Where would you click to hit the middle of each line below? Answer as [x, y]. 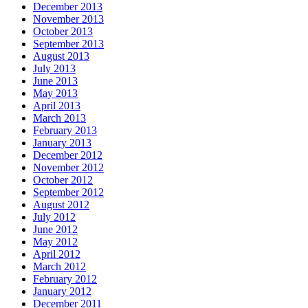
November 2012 [68, 167]
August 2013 [61, 56]
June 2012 [55, 229]
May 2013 [55, 93]
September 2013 [68, 43]
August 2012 [61, 204]
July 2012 [54, 217]
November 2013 [68, 19]
